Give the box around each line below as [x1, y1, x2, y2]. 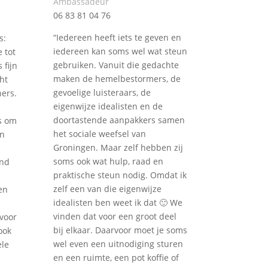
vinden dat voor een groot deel [53, 211, 177, 223]
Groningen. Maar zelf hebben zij [53, 142, 184, 154]
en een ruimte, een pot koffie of [53, 252, 179, 264]
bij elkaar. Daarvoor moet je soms [53, 224, 188, 236]
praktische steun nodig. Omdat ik [53, 169, 187, 181]
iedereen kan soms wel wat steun [53, 45, 188, 57]
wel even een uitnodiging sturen [53, 238, 184, 250]
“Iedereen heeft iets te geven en [53, 32, 182, 44]
